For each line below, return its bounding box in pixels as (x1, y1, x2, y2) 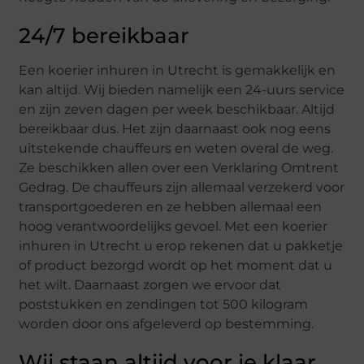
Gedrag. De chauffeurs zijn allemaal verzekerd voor (19, 180, 345, 196)
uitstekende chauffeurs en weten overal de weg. (19, 141, 334, 157)
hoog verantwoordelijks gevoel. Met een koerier (19, 219, 328, 235)
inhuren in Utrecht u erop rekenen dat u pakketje (19, 238, 344, 254)
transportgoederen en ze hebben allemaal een (19, 199, 323, 215)
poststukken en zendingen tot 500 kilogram (19, 297, 309, 313)
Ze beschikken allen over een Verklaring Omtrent (19, 160, 340, 176)
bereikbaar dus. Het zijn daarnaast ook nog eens (19, 121, 331, 137)
